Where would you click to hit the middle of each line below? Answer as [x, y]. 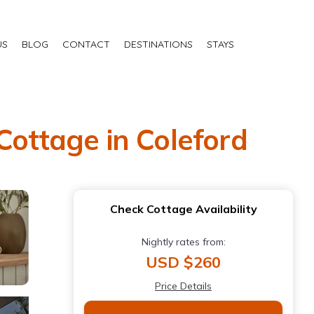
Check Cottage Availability [183, 209]
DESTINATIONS [158, 44]
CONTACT [86, 44]
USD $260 [183, 262]
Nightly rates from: [183, 242]
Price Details [183, 286]
